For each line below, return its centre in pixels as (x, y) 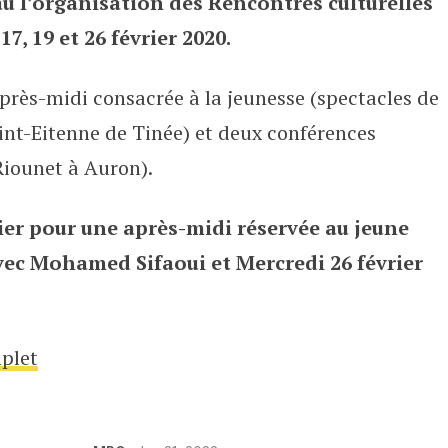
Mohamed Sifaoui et (130, 262)
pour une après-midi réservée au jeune (218, 227)
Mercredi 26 (293, 262)
